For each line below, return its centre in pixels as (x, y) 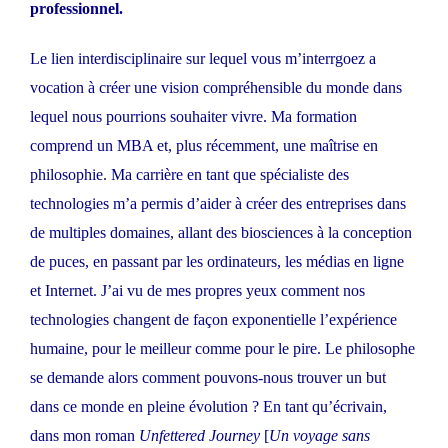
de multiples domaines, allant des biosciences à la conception (221, 233)
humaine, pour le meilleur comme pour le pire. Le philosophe (222, 349)
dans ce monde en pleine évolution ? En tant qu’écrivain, (208, 407)
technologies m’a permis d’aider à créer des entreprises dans (218, 204)
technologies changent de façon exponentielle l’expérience (213, 320)
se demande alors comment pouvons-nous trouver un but (208, 378)
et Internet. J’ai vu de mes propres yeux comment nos (197, 291)
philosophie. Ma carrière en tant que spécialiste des (189, 175)
